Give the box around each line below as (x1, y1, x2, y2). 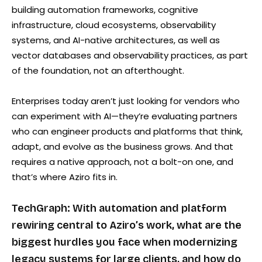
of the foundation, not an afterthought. (12, 64, 184, 77)
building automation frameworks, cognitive (12, 3, 198, 16)
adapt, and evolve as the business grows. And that (12, 140, 233, 153)
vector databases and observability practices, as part (12, 49, 248, 61)
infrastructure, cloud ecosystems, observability (12, 18, 216, 31)
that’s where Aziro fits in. (12, 170, 118, 183)
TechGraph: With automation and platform (12, 201, 226, 215)
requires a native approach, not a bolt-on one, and (12, 155, 233, 168)
